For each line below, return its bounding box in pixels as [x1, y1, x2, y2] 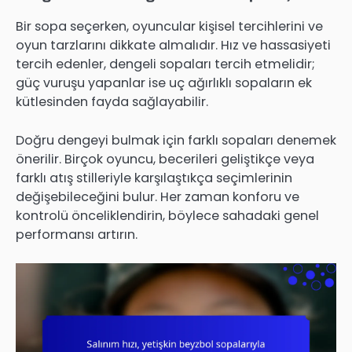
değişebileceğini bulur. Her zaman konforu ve [16, 187, 299, 206]
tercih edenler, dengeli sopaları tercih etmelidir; [16, 55, 315, 74]
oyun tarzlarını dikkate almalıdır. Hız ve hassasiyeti [16, 36, 331, 55]
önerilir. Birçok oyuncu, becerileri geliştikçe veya [16, 149, 314, 168]
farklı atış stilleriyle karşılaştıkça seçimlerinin [16, 168, 292, 187]
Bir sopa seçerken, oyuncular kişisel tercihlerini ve [16, 17, 323, 36]
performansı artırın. [16, 225, 137, 244]
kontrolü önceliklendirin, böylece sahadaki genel [16, 206, 319, 225]
